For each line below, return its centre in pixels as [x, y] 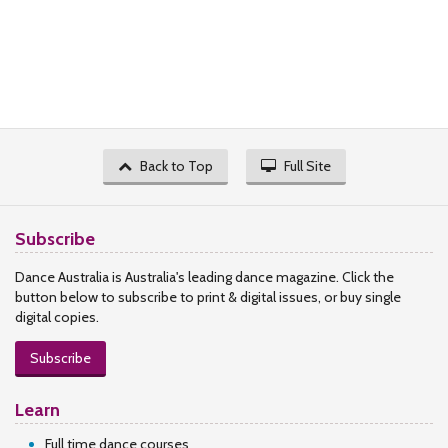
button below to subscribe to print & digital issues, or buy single [208, 297]
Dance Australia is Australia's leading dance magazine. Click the [204, 277]
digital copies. [57, 317]
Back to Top [176, 166]
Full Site [307, 166]
